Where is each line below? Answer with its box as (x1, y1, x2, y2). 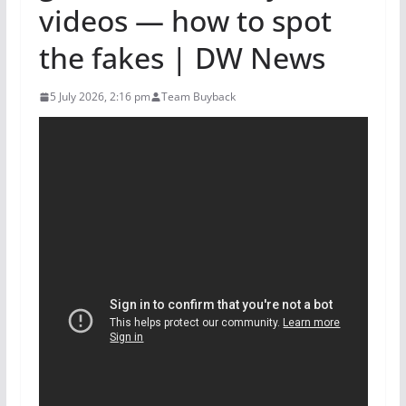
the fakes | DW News (38, 38, 325, 77)
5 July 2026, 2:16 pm (49, 89, 150, 104)
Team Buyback (160, 89, 236, 104)
